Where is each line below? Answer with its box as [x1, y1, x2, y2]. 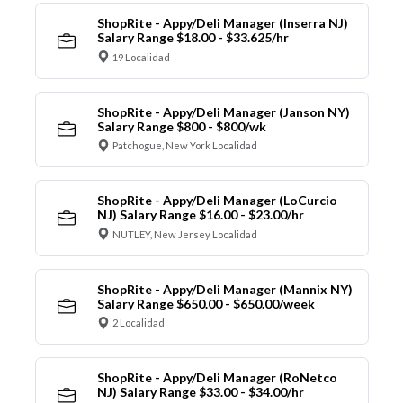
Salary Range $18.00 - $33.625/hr [96, 30, 289, 46]
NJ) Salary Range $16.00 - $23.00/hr [96, 207, 304, 223]
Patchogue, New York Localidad [112, 139, 257, 152]
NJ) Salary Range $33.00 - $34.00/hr [96, 384, 304, 400]
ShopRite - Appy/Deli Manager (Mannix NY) [96, 281, 353, 297]
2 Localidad [112, 317, 165, 329]
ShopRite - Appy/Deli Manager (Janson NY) [96, 103, 350, 120]
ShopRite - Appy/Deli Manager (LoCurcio [96, 193, 337, 209]
